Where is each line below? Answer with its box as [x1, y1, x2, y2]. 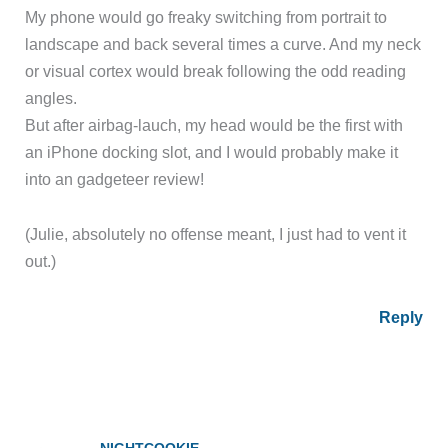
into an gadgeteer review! [25, 169, 205, 188]
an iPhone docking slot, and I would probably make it [25, 142, 399, 161]
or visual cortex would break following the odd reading [25, 61, 407, 80]
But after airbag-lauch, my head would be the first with [25, 115, 404, 134]
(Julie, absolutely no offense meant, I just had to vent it [25, 225, 407, 244]
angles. [25, 88, 78, 107]
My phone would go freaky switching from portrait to [25, 7, 388, 26]
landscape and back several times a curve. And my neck [25, 34, 422, 53]
